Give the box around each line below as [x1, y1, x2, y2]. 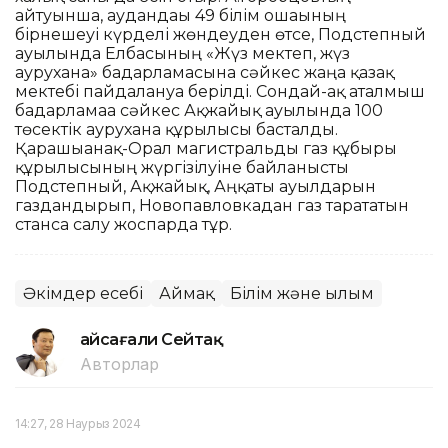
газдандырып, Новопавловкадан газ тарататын [15, 195, 409, 215]
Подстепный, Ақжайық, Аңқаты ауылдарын [15, 176, 376, 196]
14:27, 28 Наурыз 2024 [15, 415, 141, 431]
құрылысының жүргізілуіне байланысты [15, 157, 349, 177]
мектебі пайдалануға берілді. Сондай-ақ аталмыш [15, 81, 425, 101]
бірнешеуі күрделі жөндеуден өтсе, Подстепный [15, 24, 426, 44]
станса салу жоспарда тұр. [15, 214, 232, 234]
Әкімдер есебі [23, 283, 143, 303]
